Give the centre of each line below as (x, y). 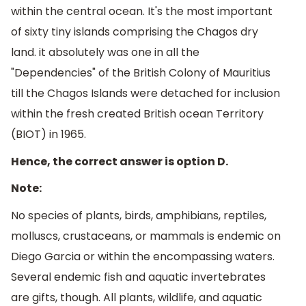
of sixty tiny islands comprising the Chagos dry (135, 32)
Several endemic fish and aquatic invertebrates (138, 277)
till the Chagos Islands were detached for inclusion (145, 94)
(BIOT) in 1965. (48, 135)
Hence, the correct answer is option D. (120, 161)
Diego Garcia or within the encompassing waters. (143, 257)
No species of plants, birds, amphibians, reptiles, (139, 216)
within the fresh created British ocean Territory (137, 114)
